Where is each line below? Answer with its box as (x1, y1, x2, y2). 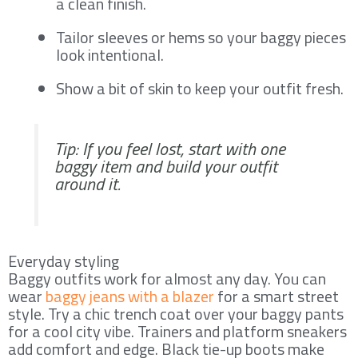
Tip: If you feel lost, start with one (54, 134, 285, 162)
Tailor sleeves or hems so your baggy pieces (56, 24, 346, 50)
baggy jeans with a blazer (46, 283, 214, 308)
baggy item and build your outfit (54, 152, 277, 180)
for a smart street (214, 283, 339, 308)
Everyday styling (8, 248, 119, 273)
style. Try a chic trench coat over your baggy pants (8, 300, 344, 326)
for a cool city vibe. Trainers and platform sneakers (8, 318, 347, 344)
